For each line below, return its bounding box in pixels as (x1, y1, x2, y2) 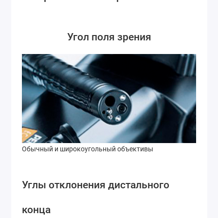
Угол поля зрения (67, 31, 151, 43)
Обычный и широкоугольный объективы (22, 145, 153, 153)
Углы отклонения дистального (22, 179, 169, 191)
